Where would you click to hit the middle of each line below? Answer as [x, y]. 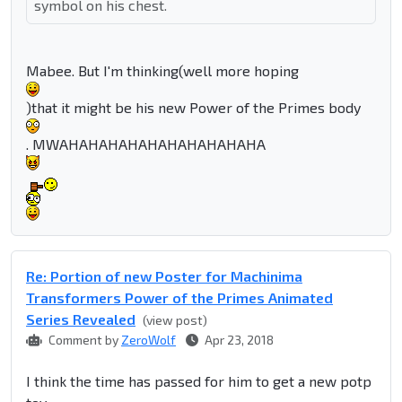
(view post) [175, 320]
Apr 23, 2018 [238, 340]
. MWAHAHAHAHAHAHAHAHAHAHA [146, 144]
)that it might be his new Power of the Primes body [193, 108]
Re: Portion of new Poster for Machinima [164, 276]
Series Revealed [81, 319]
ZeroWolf [149, 340]
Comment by [83, 340]
